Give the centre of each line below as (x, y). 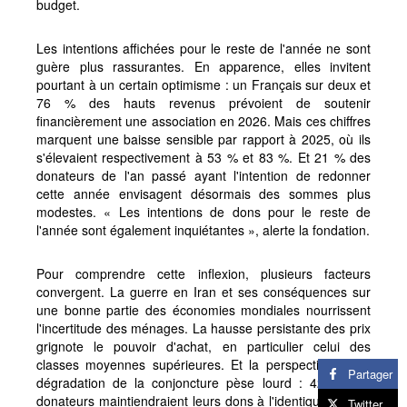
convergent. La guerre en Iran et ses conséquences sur (203, 291)
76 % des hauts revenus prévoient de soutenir (203, 102)
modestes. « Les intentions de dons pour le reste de (203, 211)
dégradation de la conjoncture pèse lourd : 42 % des (203, 382)
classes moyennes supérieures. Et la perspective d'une (203, 364)
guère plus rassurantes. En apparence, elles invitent (203, 66)
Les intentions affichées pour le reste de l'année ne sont (203, 48)
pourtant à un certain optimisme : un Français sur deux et (203, 84)
